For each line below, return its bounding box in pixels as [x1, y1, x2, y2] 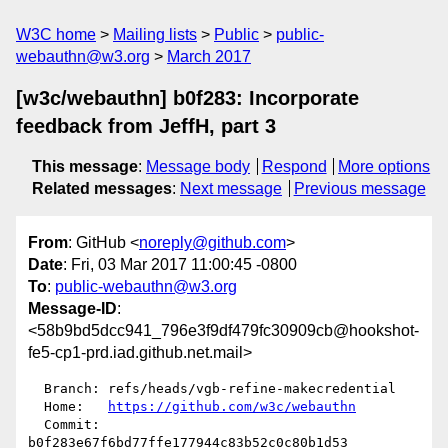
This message [32, 158, 138, 175]
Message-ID [28, 300, 117, 318]
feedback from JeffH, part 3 [16, 115, 276, 137]
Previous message [293, 180, 426, 197]
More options [338, 158, 431, 175]
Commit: [28, 417, 44, 433]
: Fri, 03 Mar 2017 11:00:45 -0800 [63, 256, 297, 274]
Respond [261, 158, 327, 175]
